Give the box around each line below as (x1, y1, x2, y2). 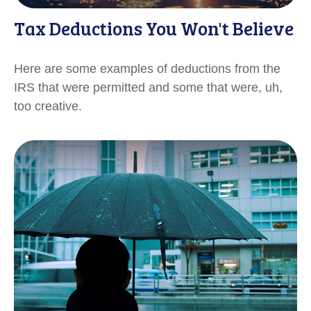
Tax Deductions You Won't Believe (14, 15, 294, 41)
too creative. (14, 99, 82, 113)
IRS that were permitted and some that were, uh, (14, 80, 283, 94)
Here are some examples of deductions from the (14, 61, 280, 76)
